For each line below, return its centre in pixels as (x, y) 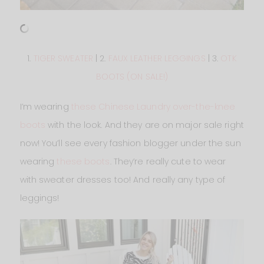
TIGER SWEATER (63, 58)
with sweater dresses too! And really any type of (123, 179)
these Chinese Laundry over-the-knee (153, 106)
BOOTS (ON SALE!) (132, 76)
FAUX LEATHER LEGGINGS (157, 58)
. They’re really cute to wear (168, 161)
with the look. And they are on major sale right (145, 125)
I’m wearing (45, 106)
